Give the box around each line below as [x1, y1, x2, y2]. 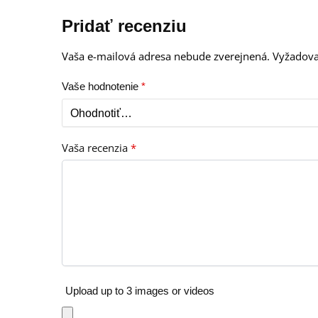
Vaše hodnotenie [62, 80, 142, 93]
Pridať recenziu [62, 16, 187, 36]
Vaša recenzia [62, 140, 131, 155]
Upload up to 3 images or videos [65, 284, 215, 297]
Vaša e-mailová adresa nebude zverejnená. [62, 49, 270, 64]
